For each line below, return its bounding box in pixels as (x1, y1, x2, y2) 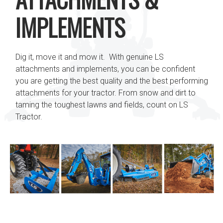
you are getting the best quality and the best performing (15, 76, 208, 86)
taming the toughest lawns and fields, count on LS (15, 100, 188, 110)
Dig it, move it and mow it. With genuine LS (15, 52, 164, 62)
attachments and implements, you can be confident (15, 64, 195, 74)
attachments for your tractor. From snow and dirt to (15, 88, 196, 98)
